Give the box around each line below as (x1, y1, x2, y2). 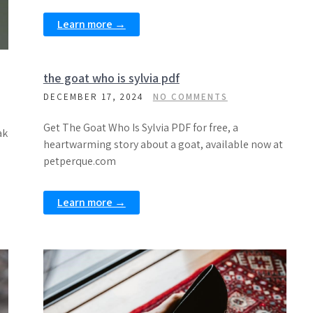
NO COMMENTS (152, 91, 228, 103)
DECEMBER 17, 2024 (43, 91, 144, 103)
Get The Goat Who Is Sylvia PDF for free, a (43, 120, 238, 135)
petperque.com (43, 154, 116, 168)
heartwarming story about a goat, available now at (43, 137, 283, 152)
